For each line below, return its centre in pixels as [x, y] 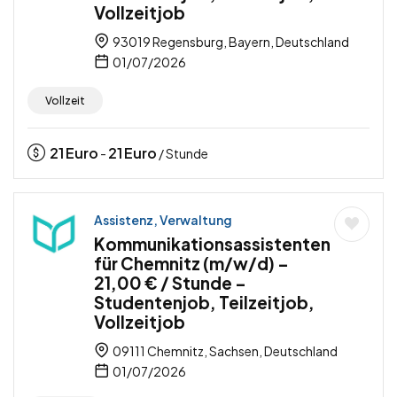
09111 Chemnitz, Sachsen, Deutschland [224, 351]
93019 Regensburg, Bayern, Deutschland [230, 42]
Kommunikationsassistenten [212, 244]
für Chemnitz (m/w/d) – [191, 264]
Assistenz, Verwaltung [163, 220]
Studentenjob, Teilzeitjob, [204, 303]
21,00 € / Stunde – [170, 283]
